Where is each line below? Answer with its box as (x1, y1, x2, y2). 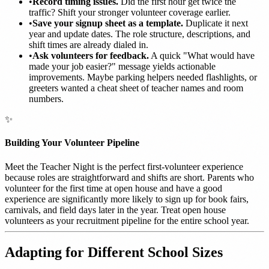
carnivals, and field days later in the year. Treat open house (5, 204, 226, 215)
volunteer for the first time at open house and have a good (5, 183, 222, 193)
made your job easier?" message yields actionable (29, 61, 216, 72)
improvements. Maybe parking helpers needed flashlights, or (29, 72, 257, 83)
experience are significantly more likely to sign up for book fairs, (5, 193, 249, 204)
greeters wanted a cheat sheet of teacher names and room (29, 83, 243, 94)
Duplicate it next (183, 18, 248, 29)
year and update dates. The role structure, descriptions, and (29, 29, 250, 40)
